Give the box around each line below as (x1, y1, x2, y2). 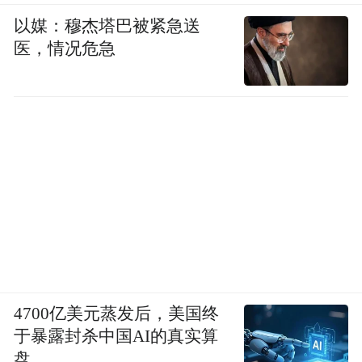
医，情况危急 (14, 39, 116, 57)
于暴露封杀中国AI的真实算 (14, 327, 219, 346)
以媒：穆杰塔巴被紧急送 (14, 16, 201, 35)
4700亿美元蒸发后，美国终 (14, 305, 220, 323)
